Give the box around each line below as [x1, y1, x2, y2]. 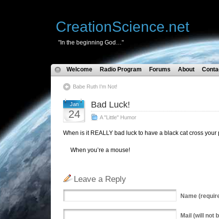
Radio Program [100, 66, 142, 73]
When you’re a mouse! [63, 147, 130, 153]
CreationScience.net [56, 19, 189, 35]
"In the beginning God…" [58, 39, 124, 46]
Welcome [66, 66, 92, 73]
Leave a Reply [74, 175, 126, 184]
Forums [149, 66, 171, 73]
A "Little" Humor [100, 114, 136, 120]
